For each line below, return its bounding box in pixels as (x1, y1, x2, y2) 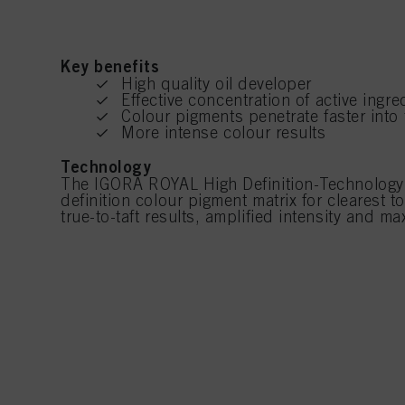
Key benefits (61, 56, 160, 77)
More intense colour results (121, 123, 326, 143)
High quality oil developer (121, 74, 313, 94)
